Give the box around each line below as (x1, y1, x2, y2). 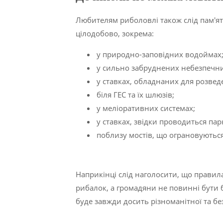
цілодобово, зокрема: (76, 28, 154, 39)
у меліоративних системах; (97, 103, 195, 113)
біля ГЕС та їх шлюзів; (97, 90, 174, 100)
